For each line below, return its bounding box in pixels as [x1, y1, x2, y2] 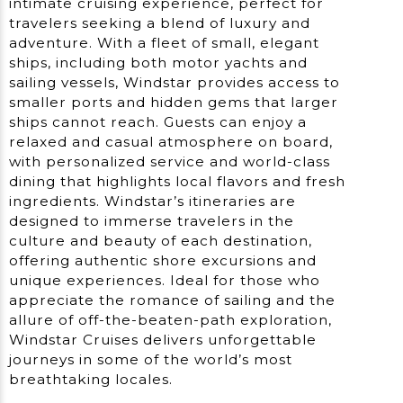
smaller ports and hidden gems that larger [9, 93, 338, 111]
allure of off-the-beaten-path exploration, [9, 310, 332, 328]
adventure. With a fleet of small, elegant [9, 33, 319, 51]
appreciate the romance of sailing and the [9, 291, 336, 309]
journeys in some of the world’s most [9, 350, 292, 368]
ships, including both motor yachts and [9, 53, 308, 71]
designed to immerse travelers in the [9, 211, 294, 229]
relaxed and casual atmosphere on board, [9, 132, 333, 150]
